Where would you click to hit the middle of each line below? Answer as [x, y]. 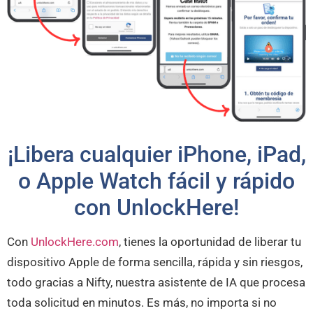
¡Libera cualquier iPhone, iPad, [156, 154]
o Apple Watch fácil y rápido [156, 181]
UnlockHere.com [75, 241]
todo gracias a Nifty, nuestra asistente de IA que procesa [156, 282]
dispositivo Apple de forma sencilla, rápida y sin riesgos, [155, 262]
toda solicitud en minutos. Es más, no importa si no [142, 302]
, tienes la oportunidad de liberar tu [210, 241]
